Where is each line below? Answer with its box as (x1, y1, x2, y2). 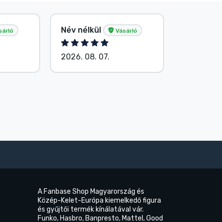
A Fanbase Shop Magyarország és (38, 187, 144, 196)
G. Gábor (185, 25, 220, 35)
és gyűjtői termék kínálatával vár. (38, 205, 144, 214)
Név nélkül (61, 25, 103, 35)
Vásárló (114, 27, 137, 34)
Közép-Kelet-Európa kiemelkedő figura (38, 196, 161, 205)
